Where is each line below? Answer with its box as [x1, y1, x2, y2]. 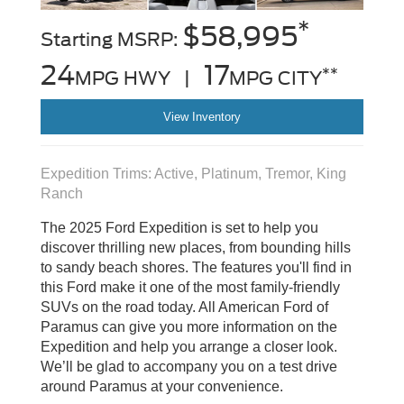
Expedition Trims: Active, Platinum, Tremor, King [41, 165, 346, 181]
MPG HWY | [75, 67, 204, 89]
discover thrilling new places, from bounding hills [41, 239, 351, 255]
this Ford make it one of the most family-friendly [41, 279, 340, 295]
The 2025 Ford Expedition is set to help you [41, 219, 318, 235]
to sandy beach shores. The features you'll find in [41, 259, 352, 275]
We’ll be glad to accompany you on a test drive [41, 358, 337, 374]
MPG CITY [229, 67, 322, 89]
